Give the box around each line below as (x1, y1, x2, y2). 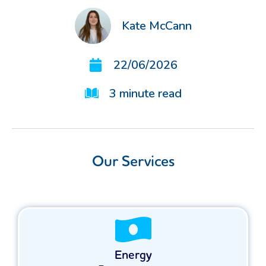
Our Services (91, 151, 175, 173)
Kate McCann (121, 17, 192, 34)
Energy (114, 247, 152, 264)
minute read (119, 85, 182, 102)
